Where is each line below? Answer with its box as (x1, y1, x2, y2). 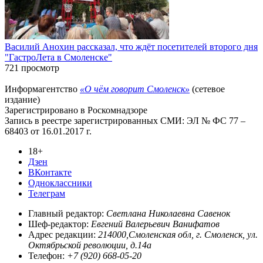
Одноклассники (28, 177, 92, 188)
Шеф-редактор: (28, 218, 91, 229)
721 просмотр (5, 62, 59, 73)
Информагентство (5, 83, 80, 94)
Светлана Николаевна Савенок (106, 208, 230, 218)
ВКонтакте (28, 167, 72, 177)
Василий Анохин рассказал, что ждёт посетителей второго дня (5, 41, 258, 52)
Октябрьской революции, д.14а (28, 240, 151, 250)
